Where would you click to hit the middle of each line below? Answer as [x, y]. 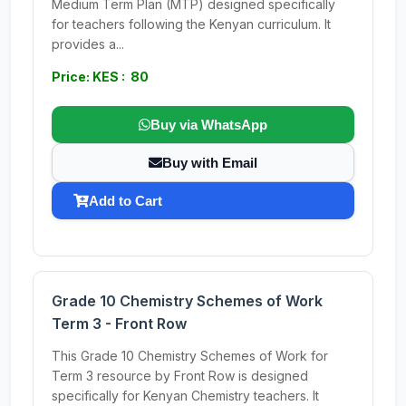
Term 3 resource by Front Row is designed [180, 376]
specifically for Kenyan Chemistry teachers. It [185, 396]
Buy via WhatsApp [209, 125]
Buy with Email [210, 163]
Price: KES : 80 [100, 77]
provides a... [88, 44]
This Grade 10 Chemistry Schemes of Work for [190, 356]
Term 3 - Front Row [119, 324]
